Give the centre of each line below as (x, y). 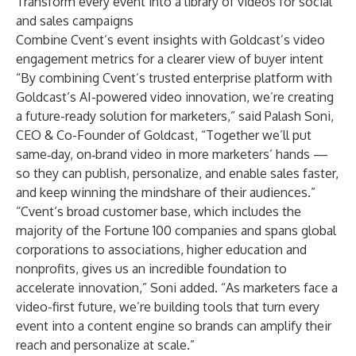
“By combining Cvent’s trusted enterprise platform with (174, 78)
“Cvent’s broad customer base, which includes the (159, 211)
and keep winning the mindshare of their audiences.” (166, 192)
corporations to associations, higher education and (161, 250)
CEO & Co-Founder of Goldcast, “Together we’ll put (164, 135)
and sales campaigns (75, 21)
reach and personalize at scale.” (105, 345)
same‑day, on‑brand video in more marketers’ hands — (172, 154)
